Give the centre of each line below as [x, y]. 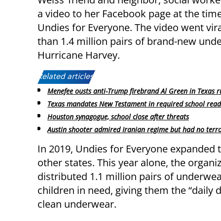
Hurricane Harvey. [79, 55]
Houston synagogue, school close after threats [118, 116]
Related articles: [66, 77]
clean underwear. [77, 204]
